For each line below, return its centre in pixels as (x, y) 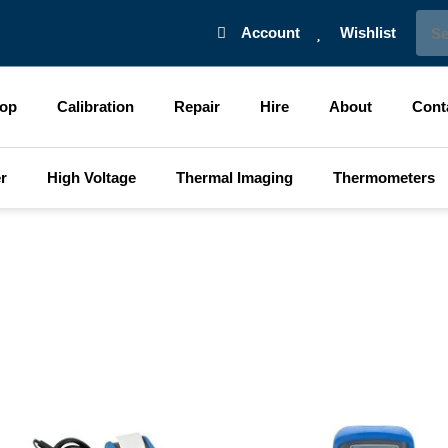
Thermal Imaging (234, 177)
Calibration (95, 106)
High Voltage (91, 177)
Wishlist (367, 32)
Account (271, 32)
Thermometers (383, 177)
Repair (196, 106)
